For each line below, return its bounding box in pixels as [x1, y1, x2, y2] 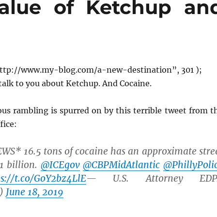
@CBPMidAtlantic [83, 159, 160, 170]
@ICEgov [40, 159, 80, 170]
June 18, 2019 [5, 186, 63, 198]
